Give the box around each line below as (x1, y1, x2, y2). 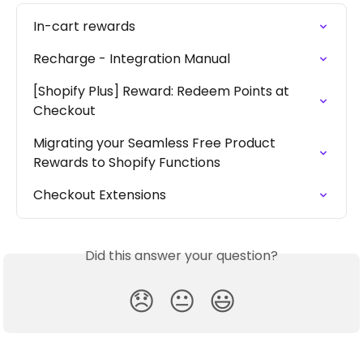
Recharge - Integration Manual (33, 49, 230, 69)
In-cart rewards (33, 17, 135, 36)
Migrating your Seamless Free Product (33, 134, 279, 153)
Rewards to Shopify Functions (33, 153, 220, 173)
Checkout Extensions (33, 186, 166, 205)
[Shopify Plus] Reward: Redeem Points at (33, 82, 293, 101)
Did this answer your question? (85, 246, 278, 266)
